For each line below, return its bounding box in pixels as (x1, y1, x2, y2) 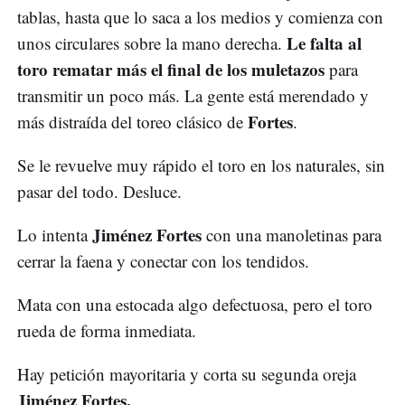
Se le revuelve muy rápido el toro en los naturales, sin (17, 154, 385, 177)
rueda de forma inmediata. (17, 319, 202, 343)
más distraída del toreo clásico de (17, 110, 248, 134)
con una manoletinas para (202, 223, 381, 247)
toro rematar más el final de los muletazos (17, 57, 325, 82)
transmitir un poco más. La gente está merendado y (17, 84, 369, 108)
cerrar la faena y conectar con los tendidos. (17, 250, 315, 273)
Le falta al (287, 31, 362, 56)
